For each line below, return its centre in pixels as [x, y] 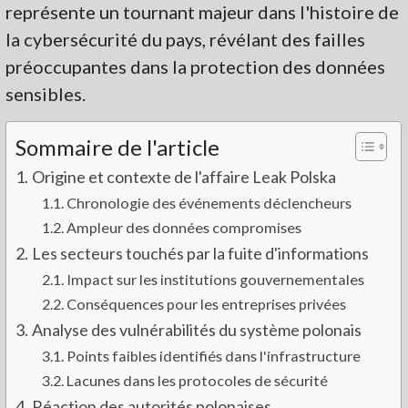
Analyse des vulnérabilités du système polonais [196, 329]
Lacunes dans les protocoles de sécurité [197, 380]
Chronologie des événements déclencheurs [209, 202]
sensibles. [46, 93]
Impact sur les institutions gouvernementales [215, 279]
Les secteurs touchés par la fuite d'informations [200, 253]
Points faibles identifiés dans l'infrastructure [213, 355]
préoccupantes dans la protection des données [196, 66]
